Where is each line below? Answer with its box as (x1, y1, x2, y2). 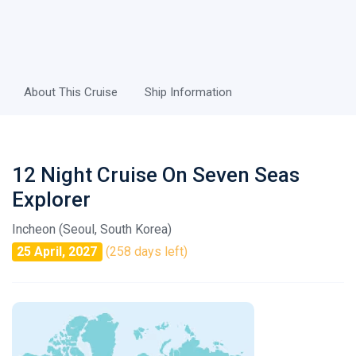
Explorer (12, 188, 91, 211)
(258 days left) (105, 244, 188, 259)
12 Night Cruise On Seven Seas (12, 163, 300, 187)
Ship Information (145, 85, 232, 99)
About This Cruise (24, 85, 118, 99)
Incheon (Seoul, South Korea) (12, 222, 172, 237)
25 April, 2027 (17, 244, 98, 259)
